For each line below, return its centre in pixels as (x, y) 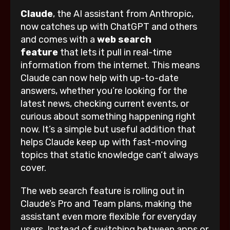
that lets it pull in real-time (115, 53)
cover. (33, 168)
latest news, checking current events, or (105, 104)
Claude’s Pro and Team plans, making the (106, 204)
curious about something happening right (108, 117)
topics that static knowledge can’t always (109, 155)
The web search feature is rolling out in (102, 191)
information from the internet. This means (110, 65)
